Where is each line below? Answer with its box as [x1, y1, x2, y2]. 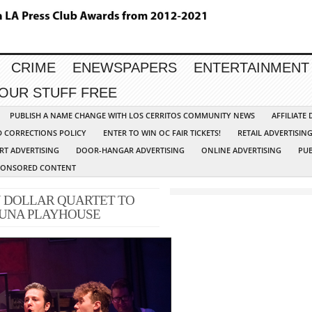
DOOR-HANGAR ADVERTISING [76, 145, 185, 156]
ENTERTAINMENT [194, 60, 309, 76]
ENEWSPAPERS [72, 60, 177, 76]
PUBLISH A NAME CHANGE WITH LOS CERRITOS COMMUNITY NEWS [10, 110, 255, 121]
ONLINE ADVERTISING [201, 145, 281, 156]
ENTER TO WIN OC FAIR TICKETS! [103, 127, 221, 139]
